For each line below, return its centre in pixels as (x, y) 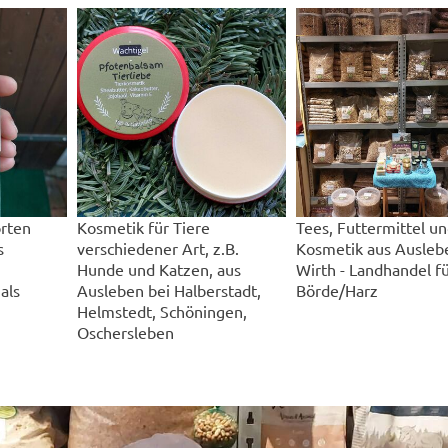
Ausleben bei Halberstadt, (169, 289)
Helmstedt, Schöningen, (162, 310)
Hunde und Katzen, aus (159, 268)
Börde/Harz (337, 289)
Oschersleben (126, 331)
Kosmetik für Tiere (144, 226)
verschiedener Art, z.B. (158, 247)
